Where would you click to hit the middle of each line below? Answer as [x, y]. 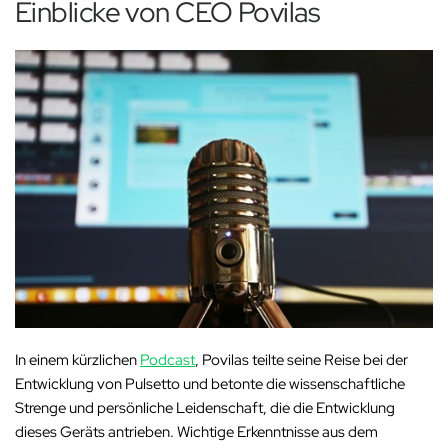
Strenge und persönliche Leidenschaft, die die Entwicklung [205, 408]
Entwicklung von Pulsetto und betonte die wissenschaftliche [210, 384]
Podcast [168, 360]
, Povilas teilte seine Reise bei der [302, 360]
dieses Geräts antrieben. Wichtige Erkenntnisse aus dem [197, 432]
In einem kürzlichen [78, 360]
